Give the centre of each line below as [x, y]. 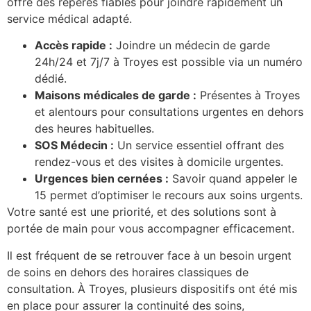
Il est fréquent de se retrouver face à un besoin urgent [149, 255]
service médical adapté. [69, 18]
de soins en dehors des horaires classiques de [128, 272]
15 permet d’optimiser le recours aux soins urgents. [169, 195]
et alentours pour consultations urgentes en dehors [169, 112]
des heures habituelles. [94, 129]
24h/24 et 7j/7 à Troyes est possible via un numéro [169, 62]
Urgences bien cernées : [102, 179]
